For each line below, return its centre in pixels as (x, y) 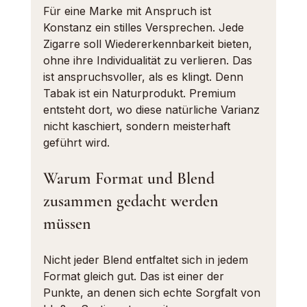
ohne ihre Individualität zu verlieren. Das (149, 60)
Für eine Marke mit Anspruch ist (128, 11)
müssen (67, 224)
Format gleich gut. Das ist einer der (135, 276)
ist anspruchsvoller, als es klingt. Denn (145, 77)
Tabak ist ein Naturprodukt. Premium (141, 93)
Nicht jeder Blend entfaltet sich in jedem (147, 260)
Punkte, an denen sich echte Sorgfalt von (153, 293)
